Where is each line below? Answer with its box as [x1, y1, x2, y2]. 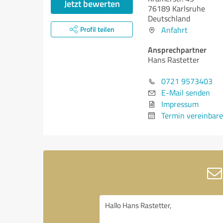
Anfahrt [161, 24, 188, 35]
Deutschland [148, 13, 190, 24]
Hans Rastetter [148, 54, 200, 65]
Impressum [161, 99, 199, 110]
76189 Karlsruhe [148, 3, 205, 14]
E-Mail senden [161, 87, 210, 98]
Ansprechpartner [148, 44, 207, 55]
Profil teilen [80, 24, 114, 34]
